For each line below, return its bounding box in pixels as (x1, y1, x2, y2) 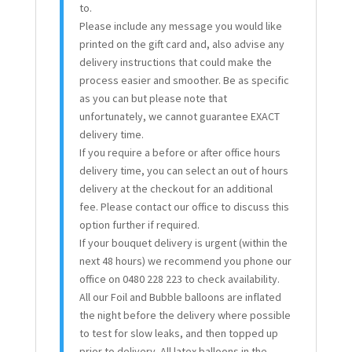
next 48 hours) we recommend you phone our (79, 254, 291, 269)
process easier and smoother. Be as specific (79, 73, 289, 88)
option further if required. (79, 218, 200, 233)
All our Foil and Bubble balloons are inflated (79, 290, 281, 305)
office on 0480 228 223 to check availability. (79, 272, 280, 287)
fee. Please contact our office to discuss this (79, 200, 289, 214)
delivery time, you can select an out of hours (79, 163, 288, 178)
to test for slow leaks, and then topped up (79, 326, 278, 341)
